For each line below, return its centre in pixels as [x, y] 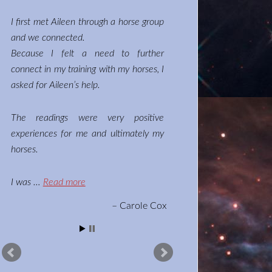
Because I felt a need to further [87, 53]
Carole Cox [143, 206]
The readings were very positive [87, 118]
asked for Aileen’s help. [55, 85]
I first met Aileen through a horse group [87, 22]
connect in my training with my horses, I [87, 69]
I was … [27, 182]
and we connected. [48, 38]
